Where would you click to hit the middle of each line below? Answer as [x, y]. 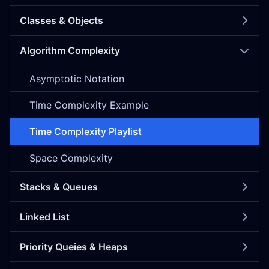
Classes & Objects [62, 20]
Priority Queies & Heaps [74, 246]
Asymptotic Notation [77, 78]
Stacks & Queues [59, 186]
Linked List [45, 216]
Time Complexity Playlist [86, 131]
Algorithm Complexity [70, 50]
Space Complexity [71, 158]
